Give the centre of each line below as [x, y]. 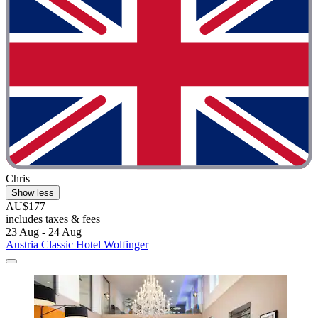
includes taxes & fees [53, 219]
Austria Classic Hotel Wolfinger [77, 244]
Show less [33, 192]
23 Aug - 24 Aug [44, 231]
